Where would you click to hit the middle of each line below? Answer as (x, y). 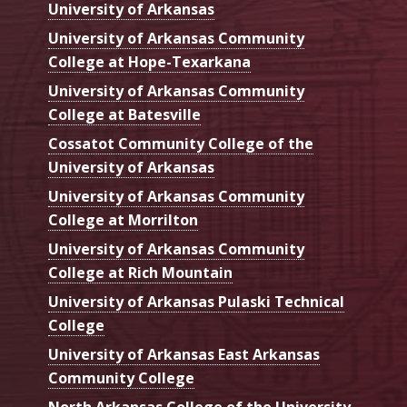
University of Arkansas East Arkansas (184, 354)
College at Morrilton (123, 220)
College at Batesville (124, 114)
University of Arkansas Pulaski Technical (196, 302)
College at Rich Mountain (140, 273)
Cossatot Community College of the (181, 144)
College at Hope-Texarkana (149, 62)
